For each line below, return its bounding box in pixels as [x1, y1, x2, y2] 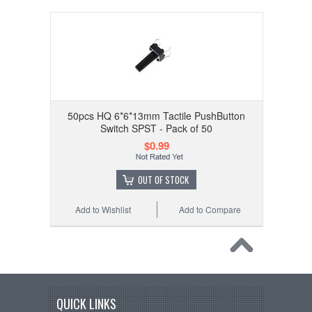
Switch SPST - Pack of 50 [100, 121, 213, 135]
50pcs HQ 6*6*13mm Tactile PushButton [68, 109, 246, 123]
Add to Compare [178, 203, 241, 215]
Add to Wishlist [75, 203, 131, 215]
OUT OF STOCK [138, 173, 189, 187]
